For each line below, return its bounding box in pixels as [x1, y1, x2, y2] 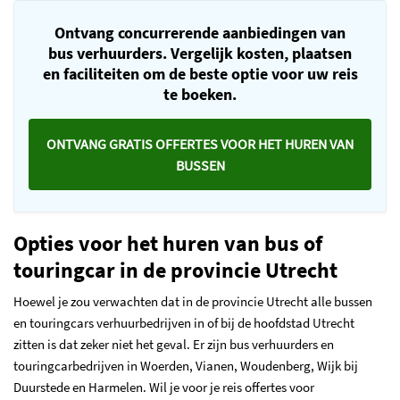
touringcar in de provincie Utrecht [13, 255, 342, 284]
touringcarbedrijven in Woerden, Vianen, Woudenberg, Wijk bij [13, 356, 358, 374]
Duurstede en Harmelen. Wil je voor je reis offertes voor [13, 378, 317, 396]
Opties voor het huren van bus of [13, 229, 322, 257]
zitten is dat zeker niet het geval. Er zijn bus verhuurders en [13, 335, 334, 353]
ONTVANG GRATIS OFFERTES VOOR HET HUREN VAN [46, 135, 354, 154]
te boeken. [163, 84, 237, 105]
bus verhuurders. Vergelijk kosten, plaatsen [48, 43, 352, 64]
